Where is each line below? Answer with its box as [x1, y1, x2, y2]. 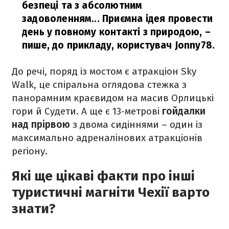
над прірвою [12, 119, 70, 131]
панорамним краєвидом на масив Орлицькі [12, 92, 214, 104]
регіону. [12, 145, 48, 157]
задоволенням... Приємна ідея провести [22, 13, 213, 25]
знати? [12, 201, 56, 217]
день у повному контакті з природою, [22, 26, 205, 38]
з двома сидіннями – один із [70, 119, 202, 131]
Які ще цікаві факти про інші [12, 168, 195, 185]
